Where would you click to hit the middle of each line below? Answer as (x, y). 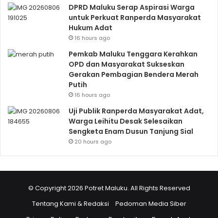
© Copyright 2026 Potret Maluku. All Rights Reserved (109, 188)
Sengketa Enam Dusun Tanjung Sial (131, 132)
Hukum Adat (91, 28)
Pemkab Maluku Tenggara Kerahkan (133, 54)
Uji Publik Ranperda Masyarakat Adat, (136, 111)
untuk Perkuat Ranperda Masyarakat (135, 18)
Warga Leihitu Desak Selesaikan (126, 121)
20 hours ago (93, 142)
